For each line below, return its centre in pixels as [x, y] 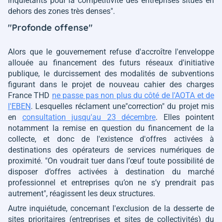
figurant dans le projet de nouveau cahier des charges [111, 84]
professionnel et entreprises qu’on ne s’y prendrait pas [111, 182]
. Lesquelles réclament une [78, 106]
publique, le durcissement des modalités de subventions [111, 73]
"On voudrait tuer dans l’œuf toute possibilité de [129, 161]
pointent [200, 117]
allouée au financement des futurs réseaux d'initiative [111, 62]
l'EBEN [19, 106]
